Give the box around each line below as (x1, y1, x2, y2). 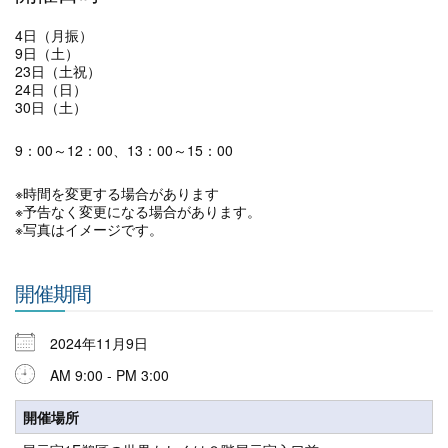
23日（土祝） (15, 61, 101, 81)
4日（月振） (15, 25, 93, 45)
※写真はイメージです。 (15, 219, 163, 239)
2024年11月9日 (50, 333, 164, 353)
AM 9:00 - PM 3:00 (50, 365, 169, 385)
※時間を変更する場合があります (15, 183, 219, 203)
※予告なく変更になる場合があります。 (15, 201, 261, 221)
